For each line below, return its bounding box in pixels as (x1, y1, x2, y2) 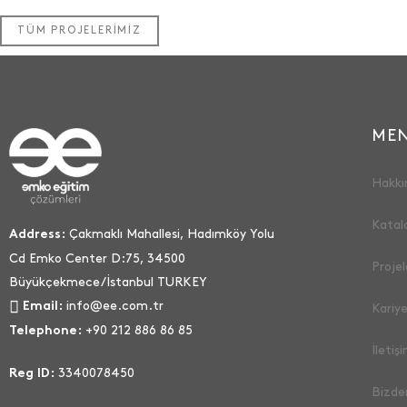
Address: (9, 229, 65, 242)
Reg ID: (9, 368, 55, 381)
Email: (23, 301, 63, 313)
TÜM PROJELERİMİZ (17, 25, 142, 35)
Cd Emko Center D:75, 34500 (9, 253, 185, 265)
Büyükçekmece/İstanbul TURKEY (9, 276, 207, 289)
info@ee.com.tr (66, 300, 164, 313)
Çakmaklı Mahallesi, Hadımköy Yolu (65, 228, 274, 241)
